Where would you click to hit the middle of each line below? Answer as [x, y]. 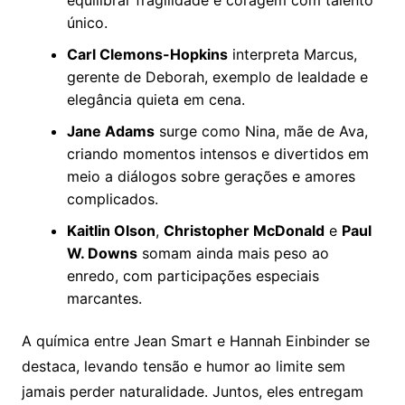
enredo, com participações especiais [193, 276]
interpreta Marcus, [292, 55]
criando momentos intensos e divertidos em [217, 154]
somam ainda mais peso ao [233, 254]
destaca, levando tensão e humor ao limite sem [183, 367]
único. [87, 23]
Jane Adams [110, 132]
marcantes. [104, 299]
